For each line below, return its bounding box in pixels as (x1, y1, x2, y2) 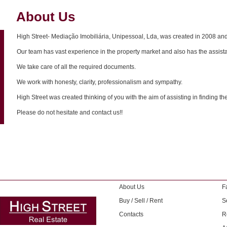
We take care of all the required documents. (17, 63, 136, 70)
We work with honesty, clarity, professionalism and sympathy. (17, 79, 182, 86)
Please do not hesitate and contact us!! (17, 109, 123, 116)
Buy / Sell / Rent (119, 197, 163, 204)
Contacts (119, 211, 143, 218)
